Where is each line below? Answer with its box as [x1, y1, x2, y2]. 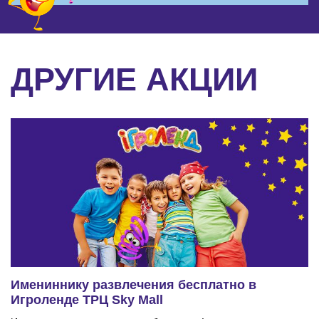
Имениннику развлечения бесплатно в [11, 277, 256, 292]
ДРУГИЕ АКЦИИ [11, 61, 258, 98]
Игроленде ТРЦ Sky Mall [11, 292, 163, 307]
